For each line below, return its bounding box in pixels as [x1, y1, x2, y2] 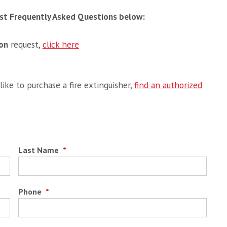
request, [8, 38, 43, 50]
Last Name [18, 144, 61, 155]
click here [42, 38, 79, 50]
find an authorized [134, 79, 202, 91]
